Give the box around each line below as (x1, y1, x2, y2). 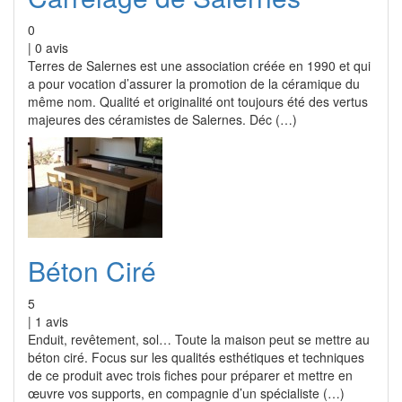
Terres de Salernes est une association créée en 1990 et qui (28, 57, 371, 74)
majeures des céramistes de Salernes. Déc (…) (28, 110, 297, 128)
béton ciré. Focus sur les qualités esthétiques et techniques (28, 348, 364, 366)
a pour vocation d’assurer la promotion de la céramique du (28, 74, 360, 92)
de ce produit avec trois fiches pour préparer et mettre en (28, 366, 353, 384)
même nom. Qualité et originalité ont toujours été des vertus (28, 92, 368, 110)
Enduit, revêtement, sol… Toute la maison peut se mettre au (28, 330, 370, 348)
